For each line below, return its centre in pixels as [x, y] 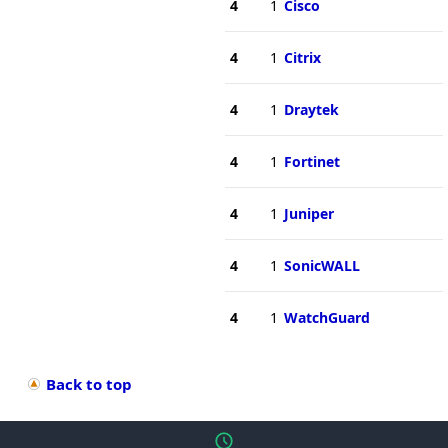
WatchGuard [326, 317]
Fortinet [311, 161]
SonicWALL [321, 265]
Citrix [302, 57]
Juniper [308, 213]
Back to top [89, 383]
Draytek [311, 109]
